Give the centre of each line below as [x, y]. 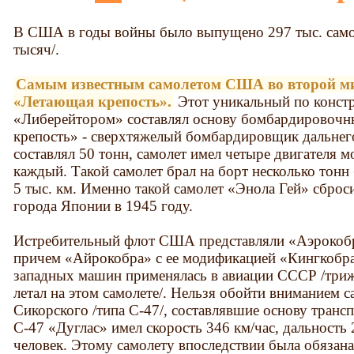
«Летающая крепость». [93, 101]
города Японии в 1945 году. [104, 205]
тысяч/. [37, 49]
